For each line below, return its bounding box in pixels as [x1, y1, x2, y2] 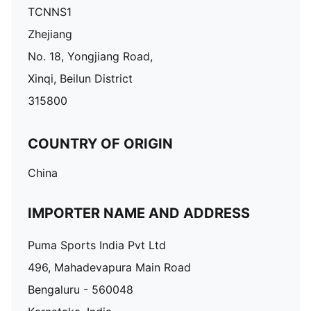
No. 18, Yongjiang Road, [28, 49, 153, 63]
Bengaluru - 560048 [28, 283, 133, 296]
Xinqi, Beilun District [28, 72, 133, 85]
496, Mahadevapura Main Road [28, 260, 191, 274]
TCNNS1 [28, 5, 72, 19]
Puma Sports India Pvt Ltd [28, 238, 166, 252]
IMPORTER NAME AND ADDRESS [28, 205, 250, 221]
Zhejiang [28, 27, 72, 41]
